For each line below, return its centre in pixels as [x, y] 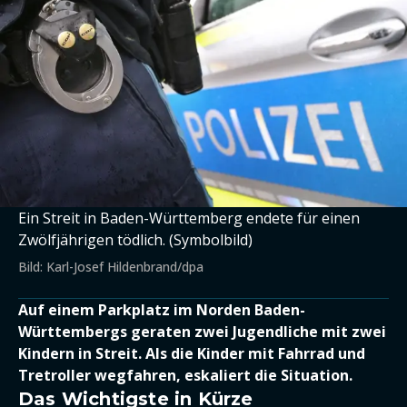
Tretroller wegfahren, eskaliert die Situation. [185, 375]
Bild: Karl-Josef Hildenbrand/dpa [111, 266]
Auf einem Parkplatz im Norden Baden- [162, 309]
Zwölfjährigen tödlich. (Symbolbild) [135, 239]
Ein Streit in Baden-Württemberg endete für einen [189, 218]
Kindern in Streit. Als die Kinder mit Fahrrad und [192, 353]
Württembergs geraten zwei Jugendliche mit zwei [202, 331]
